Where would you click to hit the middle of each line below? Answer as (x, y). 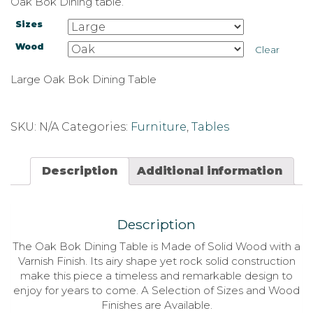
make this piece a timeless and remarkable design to (156, 276)
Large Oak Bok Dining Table (83, 79)
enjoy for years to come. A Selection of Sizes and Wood (156, 291)
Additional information (210, 170)
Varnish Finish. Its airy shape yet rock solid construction (156, 261)
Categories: (96, 126)
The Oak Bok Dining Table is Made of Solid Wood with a (156, 247)
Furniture (159, 126)
